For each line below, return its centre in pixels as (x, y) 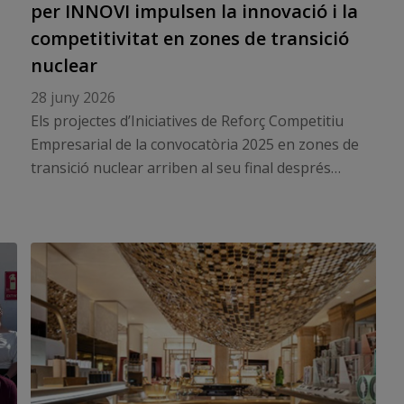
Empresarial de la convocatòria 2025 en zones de (194, 144)
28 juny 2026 (73, 97)
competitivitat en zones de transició (189, 38)
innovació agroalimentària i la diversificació (175, 215)
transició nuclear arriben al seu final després (180, 168)
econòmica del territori (107, 238)
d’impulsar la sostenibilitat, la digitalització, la (182, 191)
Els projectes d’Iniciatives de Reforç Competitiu (187, 121)
